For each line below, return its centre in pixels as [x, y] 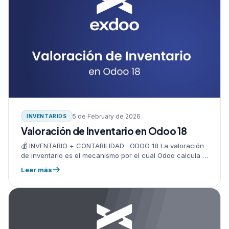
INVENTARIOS [47, 116]
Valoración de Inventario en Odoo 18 [104, 131]
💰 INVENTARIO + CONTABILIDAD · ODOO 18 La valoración [112, 146]
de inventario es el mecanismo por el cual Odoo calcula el [114, 156]
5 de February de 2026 [106, 116]
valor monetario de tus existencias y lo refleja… [97, 165]
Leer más [37, 170]
